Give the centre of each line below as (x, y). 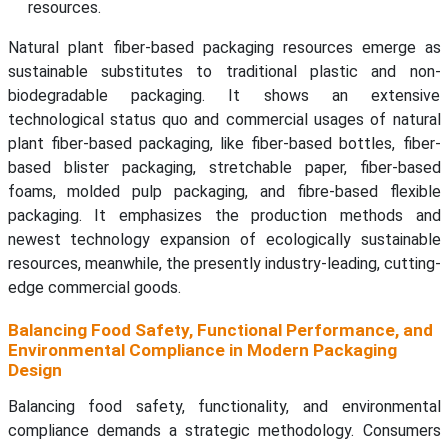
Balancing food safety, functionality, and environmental (224, 407)
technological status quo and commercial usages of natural (224, 120)
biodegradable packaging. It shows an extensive (224, 96)
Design (34, 370)
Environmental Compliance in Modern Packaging (202, 350)
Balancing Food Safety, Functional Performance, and (220, 330)
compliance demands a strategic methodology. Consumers (224, 431)
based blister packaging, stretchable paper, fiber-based (224, 168)
